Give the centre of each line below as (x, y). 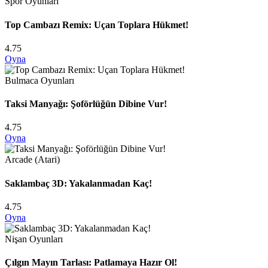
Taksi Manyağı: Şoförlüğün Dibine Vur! (86, 104)
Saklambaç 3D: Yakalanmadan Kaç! (78, 183)
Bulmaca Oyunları (39, 80)
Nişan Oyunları (34, 239)
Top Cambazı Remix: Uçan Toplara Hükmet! (97, 25)
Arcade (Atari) (32, 160)
